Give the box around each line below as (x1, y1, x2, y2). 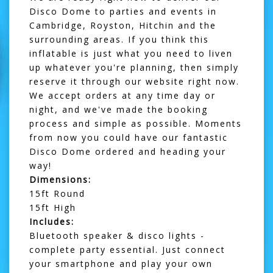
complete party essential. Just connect (29, 243, 225, 255)
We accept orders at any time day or (29, 89, 216, 101)
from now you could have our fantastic (29, 131, 228, 143)
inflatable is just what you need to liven (29, 47, 233, 59)
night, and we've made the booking (29, 103, 208, 115)
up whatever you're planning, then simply (29, 61, 239, 73)
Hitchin (139, 19, 178, 31)
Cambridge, (29, 19, 90, 31)
